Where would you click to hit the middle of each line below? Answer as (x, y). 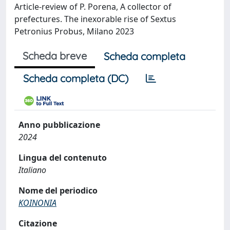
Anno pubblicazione (59, 125)
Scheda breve (55, 56)
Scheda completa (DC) (76, 78)
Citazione (38, 223)
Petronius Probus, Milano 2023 (74, 31)
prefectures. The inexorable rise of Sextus (95, 19)
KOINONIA (37, 203)
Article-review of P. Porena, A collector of (93, 7)
